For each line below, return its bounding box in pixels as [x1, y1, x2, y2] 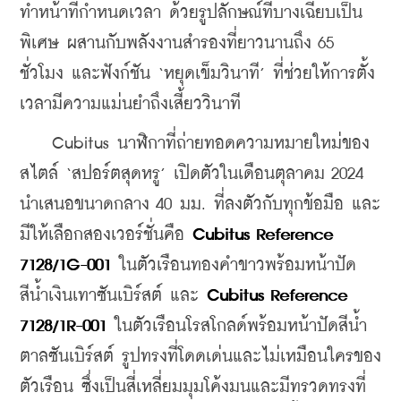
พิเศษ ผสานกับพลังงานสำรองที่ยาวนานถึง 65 [20, 34, 334, 52]
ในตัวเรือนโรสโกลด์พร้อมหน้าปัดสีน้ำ [107, 317, 367, 335]
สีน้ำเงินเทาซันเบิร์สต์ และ [20, 286, 207, 304]
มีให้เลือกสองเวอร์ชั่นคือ [20, 226, 192, 243]
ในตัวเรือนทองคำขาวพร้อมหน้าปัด [111, 256, 356, 274]
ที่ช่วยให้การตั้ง [265, 64, 375, 82]
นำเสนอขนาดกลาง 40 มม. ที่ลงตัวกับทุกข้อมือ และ [20, 195, 380, 213]
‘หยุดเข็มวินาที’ [158, 64, 265, 82]
